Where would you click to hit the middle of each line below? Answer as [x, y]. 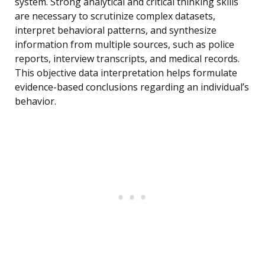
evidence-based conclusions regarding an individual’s [132, 87]
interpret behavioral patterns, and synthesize [116, 30]
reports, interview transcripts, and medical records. [127, 59]
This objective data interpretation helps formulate [126, 73]
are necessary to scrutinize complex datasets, [115, 16]
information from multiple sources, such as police [125, 45]
